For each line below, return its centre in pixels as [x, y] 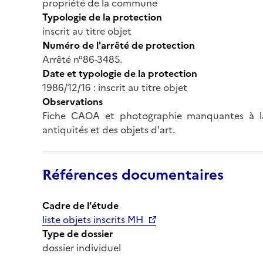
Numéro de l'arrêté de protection [119, 45]
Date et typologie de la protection [120, 73]
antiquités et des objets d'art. [109, 129]
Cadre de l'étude [80, 205]
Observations [73, 101]
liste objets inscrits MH [93, 219]
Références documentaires [133, 175]
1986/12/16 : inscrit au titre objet [115, 87]
